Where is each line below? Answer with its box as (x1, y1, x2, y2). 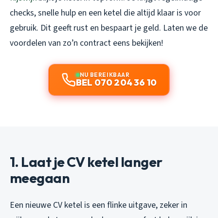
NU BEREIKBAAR (79, 71, 130, 78)
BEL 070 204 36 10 (75, 76, 157, 88)
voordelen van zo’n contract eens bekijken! (10, 36, 163, 49)
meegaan (10, 169, 70, 186)
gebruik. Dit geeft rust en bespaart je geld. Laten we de (10, 21, 208, 34)
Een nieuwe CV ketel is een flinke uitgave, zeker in (10, 199, 187, 211)
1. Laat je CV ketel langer (10, 153, 163, 170)
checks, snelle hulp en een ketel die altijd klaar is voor (10, 6, 201, 19)
